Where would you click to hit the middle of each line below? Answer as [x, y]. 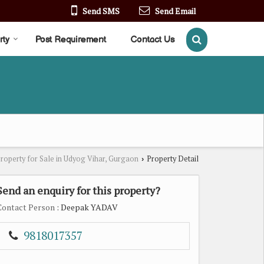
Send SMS [101, 11]
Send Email [176, 11]
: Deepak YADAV [86, 207]
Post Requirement [71, 39]
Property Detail [172, 159]
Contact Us [152, 39]
